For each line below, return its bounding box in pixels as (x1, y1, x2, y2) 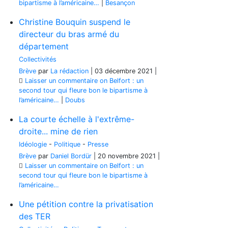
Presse (88, 140, 108, 148)
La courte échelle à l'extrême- (19, 114, 134, 124)
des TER (19, 211, 50, 221)
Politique (54, 140, 80, 148)
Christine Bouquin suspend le (19, 17, 130, 27)
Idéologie (19, 140, 47, 148)
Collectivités (19, 55, 56, 63)
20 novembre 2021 (98, 152, 156, 160)
